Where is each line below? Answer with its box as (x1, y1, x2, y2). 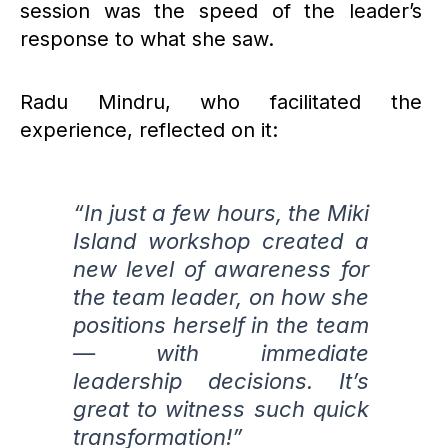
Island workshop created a (73, 228, 369, 255)
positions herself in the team (73, 312, 369, 339)
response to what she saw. (20, 27, 274, 52)
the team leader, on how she (73, 284, 369, 311)
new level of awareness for (73, 256, 369, 283)
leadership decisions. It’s (73, 368, 369, 395)
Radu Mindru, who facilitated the (20, 90, 422, 115)
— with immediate (73, 340, 369, 367)
